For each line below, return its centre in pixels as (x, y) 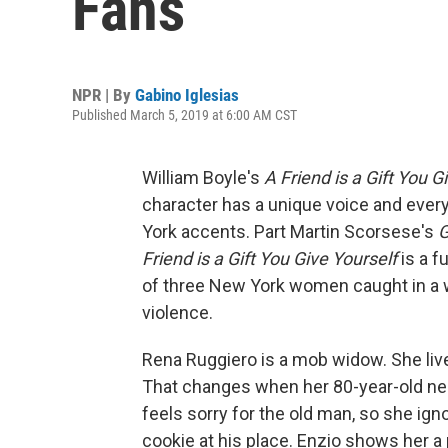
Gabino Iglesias (187, 95)
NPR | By (103, 95)
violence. (177, 312)
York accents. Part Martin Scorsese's (290, 231)
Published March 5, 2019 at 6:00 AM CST (184, 115)
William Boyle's (203, 177)
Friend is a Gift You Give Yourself (271, 258)
